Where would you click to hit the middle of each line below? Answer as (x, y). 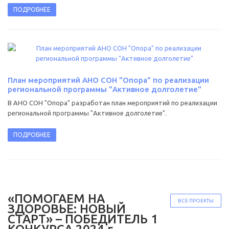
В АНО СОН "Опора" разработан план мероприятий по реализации (112, 102)
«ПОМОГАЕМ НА (56, 198)
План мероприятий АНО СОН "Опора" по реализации (108, 80)
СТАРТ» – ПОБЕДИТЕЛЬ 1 (83, 219)
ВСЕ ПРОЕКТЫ (196, 200)
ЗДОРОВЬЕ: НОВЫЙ (67, 209)
